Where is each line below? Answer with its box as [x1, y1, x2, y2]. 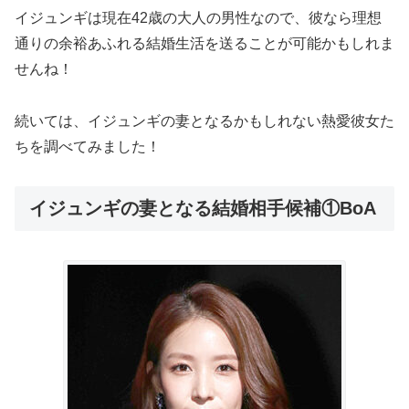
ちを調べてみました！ [15, 138, 161, 154]
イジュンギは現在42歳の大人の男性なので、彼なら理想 [15, 10, 382, 26]
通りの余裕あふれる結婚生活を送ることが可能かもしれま [15, 36, 394, 52]
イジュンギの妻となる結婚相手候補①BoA [29, 197, 376, 218]
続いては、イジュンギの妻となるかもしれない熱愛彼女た [15, 112, 394, 129]
